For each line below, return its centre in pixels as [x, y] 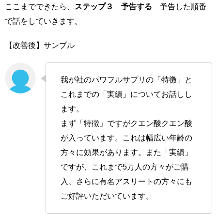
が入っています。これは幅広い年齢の [126, 138]
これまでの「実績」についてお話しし [126, 94]
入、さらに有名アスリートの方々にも [126, 182]
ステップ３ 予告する [113, 7]
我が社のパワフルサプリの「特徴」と [126, 80]
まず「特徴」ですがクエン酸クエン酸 [126, 124]
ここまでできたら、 [40, 7]
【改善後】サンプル [40, 46]
